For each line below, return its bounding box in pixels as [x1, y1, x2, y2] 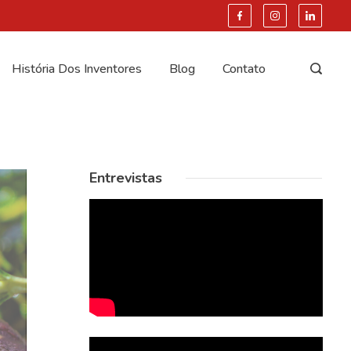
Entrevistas [89, 168, 162, 187]
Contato [222, 60, 266, 78]
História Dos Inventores [11, 60, 142, 78]
